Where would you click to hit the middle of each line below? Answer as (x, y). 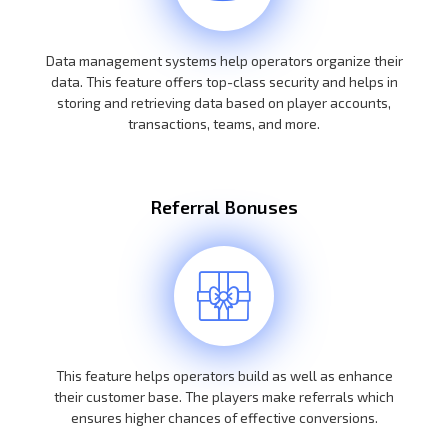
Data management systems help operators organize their (224, 60)
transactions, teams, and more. (224, 123)
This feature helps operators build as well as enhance (224, 375)
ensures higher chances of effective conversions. (224, 417)
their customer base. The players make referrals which (224, 396)
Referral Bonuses (224, 206)
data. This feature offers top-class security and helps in (224, 81)
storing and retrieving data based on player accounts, (224, 102)
